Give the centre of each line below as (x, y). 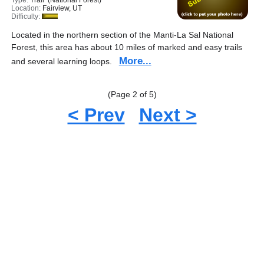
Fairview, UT (62, 8)
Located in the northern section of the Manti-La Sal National (122, 35)
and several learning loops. (65, 61)
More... (135, 61)
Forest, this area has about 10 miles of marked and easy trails (126, 47)
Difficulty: (26, 16)
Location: (27, 8)
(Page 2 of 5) (132, 94)
